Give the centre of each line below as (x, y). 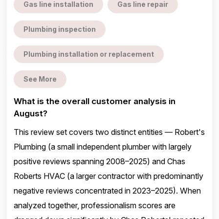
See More (40, 79)
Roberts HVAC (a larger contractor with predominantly (109, 176)
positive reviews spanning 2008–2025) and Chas (99, 161)
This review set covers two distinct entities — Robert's (109, 132)
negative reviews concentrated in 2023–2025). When (107, 191)
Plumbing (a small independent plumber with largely (103, 147)
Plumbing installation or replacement (89, 54)
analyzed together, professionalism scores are (95, 205)
